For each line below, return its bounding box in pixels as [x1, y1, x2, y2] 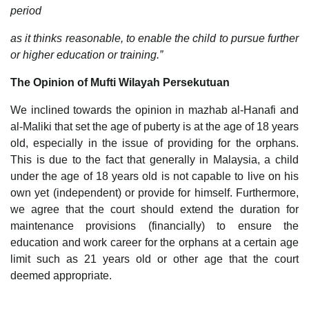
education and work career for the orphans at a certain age [10, 236, 299, 248]
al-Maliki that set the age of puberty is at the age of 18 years [10, 120, 299, 132]
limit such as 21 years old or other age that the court [10, 252, 299, 265]
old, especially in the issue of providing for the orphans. [10, 137, 299, 149]
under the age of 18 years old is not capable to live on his [10, 170, 299, 182]
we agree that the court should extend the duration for [10, 203, 299, 215]
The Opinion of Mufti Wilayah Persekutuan [10, 76, 230, 88]
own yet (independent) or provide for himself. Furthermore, [10, 186, 299, 199]
